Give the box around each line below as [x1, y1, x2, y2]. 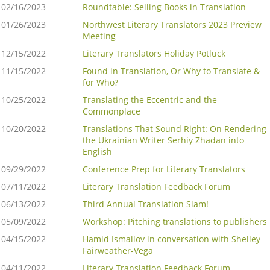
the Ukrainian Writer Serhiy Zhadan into [83, 134, 244, 146]
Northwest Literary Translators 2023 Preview [83, 19, 262, 31]
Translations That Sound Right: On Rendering [83, 123, 266, 135]
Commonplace [83, 105, 140, 118]
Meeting [83, 30, 116, 42]
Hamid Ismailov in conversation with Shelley [83, 233, 260, 245]
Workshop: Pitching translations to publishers [83, 216, 267, 228]
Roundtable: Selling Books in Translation [83, 1, 246, 13]
